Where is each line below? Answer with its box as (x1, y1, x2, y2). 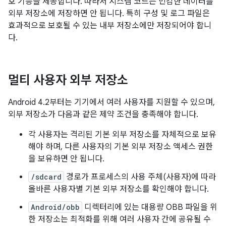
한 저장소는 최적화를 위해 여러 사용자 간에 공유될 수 (28, 214, 211, 224)
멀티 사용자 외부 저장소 (8, 73, 128, 88)
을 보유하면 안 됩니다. (28, 154, 104, 164)
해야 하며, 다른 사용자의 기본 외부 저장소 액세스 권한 (28, 142, 213, 152)
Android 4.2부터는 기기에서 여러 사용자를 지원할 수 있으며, (8, 97, 215, 107)
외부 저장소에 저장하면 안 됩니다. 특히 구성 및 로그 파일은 (8, 9, 210, 19)
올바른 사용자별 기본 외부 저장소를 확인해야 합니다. (28, 184, 209, 194)
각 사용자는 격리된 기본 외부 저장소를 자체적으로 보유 (28, 130, 216, 140)
